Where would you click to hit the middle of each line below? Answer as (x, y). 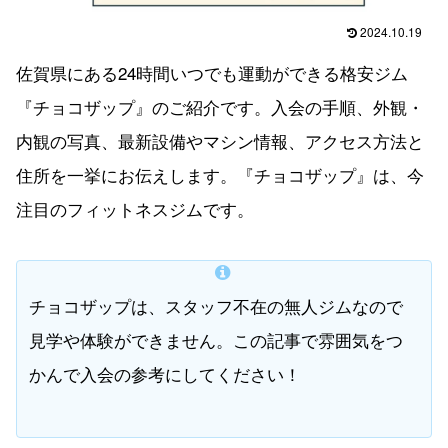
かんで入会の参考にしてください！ (165, 373)
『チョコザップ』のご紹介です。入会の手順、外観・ (220, 106)
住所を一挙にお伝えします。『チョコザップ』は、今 (220, 174)
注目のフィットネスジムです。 (135, 208)
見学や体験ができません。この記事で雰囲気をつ (216, 339)
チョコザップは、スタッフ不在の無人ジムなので (216, 305)
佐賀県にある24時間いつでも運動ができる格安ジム (212, 72)
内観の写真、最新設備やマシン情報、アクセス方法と (220, 140)
